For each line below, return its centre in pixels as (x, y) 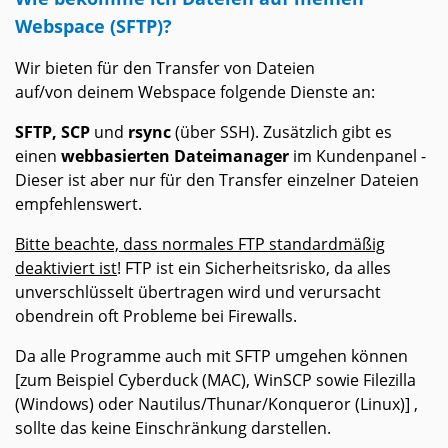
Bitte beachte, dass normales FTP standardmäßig (200, 244)
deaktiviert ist (66, 268)
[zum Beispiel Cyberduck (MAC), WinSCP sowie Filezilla (215, 380)
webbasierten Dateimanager (175, 156)
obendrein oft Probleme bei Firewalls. (156, 316)
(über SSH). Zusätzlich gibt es (281, 132)
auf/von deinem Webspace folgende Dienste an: (195, 92)
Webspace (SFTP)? (93, 26)
